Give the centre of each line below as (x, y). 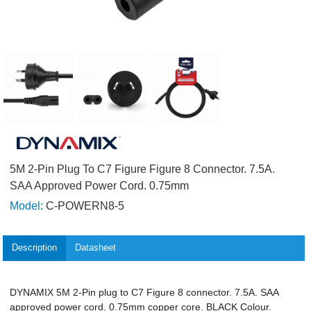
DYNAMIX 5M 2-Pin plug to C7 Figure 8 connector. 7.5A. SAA (144, 293)
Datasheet (95, 248)
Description (35, 248)
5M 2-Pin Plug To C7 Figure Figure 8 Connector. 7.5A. (143, 169)
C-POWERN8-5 (84, 205)
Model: (27, 205)
